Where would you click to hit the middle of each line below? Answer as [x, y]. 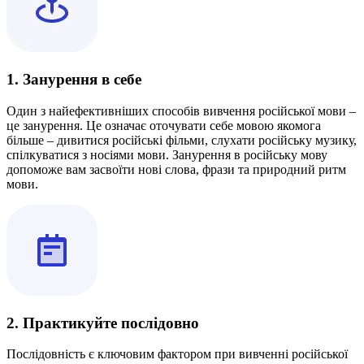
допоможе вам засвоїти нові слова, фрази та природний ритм [176, 169]
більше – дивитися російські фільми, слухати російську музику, [182, 140]
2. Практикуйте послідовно [103, 323]
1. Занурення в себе [74, 80]
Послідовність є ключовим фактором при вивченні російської [177, 354]
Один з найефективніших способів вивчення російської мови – [181, 110]
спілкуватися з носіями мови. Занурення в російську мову [167, 154]
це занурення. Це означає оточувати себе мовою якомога [164, 125]
